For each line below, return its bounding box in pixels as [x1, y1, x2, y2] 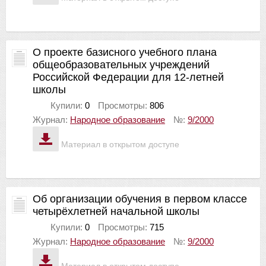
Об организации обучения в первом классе [33, 193, 247, 205]
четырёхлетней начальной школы [33, 205, 199, 217]
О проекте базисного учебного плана [33, 46, 217, 58]
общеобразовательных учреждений [33, 59, 210, 71]
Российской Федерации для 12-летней [33, 71, 224, 83]
